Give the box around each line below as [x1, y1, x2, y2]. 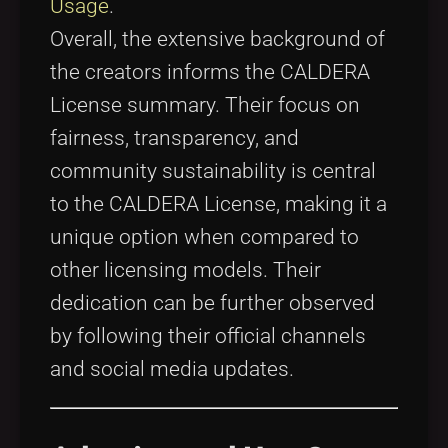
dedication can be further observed [50, 290, 375, 315]
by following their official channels [50, 323, 366, 348]
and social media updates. [50, 356, 294, 381]
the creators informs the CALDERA [50, 59, 370, 84]
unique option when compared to [50, 224, 359, 249]
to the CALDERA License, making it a [50, 191, 387, 216]
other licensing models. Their [50, 257, 321, 282]
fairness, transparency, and [50, 125, 299, 150]
